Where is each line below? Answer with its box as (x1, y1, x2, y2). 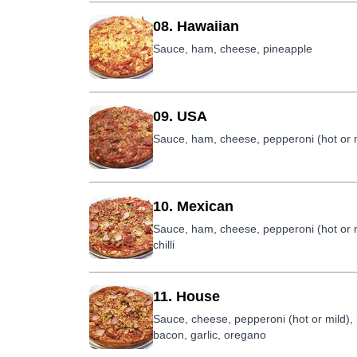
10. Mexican (153, 198, 233, 214)
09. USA (153, 108, 207, 124)
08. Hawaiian (153, 18, 239, 34)
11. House (153, 288, 220, 304)
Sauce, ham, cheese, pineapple (153, 42, 312, 55)
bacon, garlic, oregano (153, 328, 266, 341)
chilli (153, 238, 175, 251)
